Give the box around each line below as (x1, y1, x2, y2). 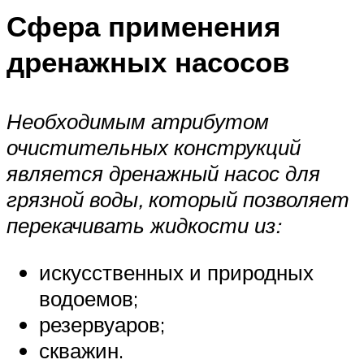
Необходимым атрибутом (6, 108, 269, 135)
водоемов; (39, 284, 138, 311)
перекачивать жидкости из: (6, 212, 280, 239)
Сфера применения (6, 7, 280, 44)
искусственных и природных (39, 258, 314, 285)
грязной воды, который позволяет (6, 186, 349, 213)
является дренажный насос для (6, 160, 320, 187)
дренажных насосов (6, 43, 290, 80)
